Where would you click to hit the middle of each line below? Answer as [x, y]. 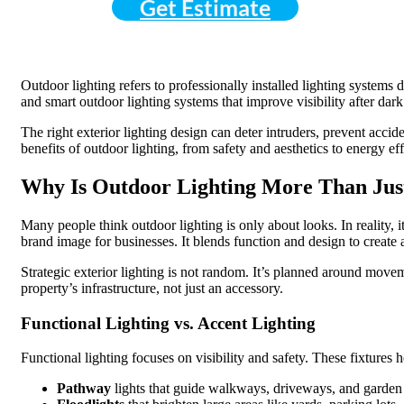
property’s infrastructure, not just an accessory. [152, 288]
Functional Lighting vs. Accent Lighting [168, 323]
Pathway [84, 389]
